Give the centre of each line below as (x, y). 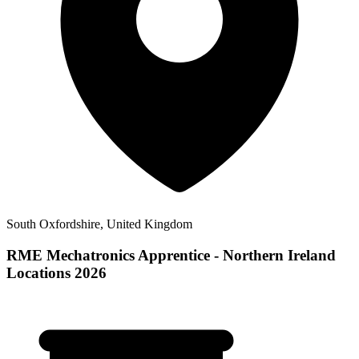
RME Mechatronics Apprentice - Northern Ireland (171, 256)
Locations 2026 (56, 273)
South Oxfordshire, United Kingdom (99, 224)
